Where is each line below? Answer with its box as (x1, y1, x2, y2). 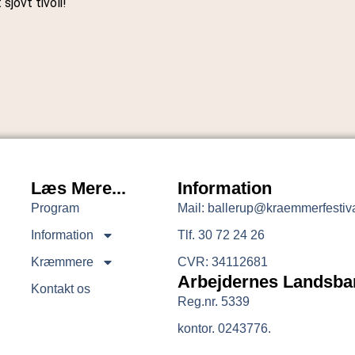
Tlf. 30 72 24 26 (177, 227, 265, 242)
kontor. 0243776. (177, 321, 271, 335)
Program (30, 200, 79, 215)
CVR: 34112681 (177, 254, 268, 269)
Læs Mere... (30, 177, 126, 198)
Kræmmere (30, 254, 94, 269)
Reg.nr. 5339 (177, 294, 250, 308)
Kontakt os (30, 281, 90, 296)
